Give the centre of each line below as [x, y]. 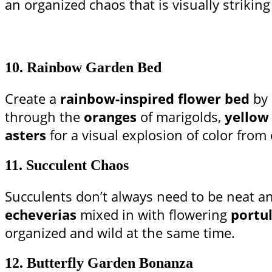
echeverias [41, 215]
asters [25, 135]
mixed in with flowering [154, 215]
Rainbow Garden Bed [94, 68]
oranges [110, 117]
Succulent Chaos [77, 165]
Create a [32, 99]
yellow [247, 117]
